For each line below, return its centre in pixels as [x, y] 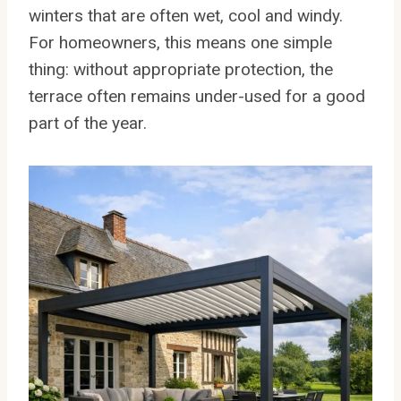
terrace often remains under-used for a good [197, 96]
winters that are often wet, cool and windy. [186, 15]
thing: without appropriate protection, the [181, 69]
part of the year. [88, 123]
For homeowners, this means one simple [180, 42]
